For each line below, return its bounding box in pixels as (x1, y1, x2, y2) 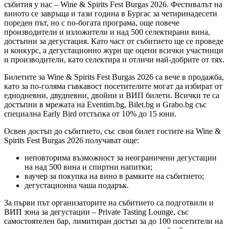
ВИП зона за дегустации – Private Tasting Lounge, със (4, 208, 189, 217)
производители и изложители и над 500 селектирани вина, (4, 28, 210, 37)
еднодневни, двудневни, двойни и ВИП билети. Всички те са (4, 91, 219, 100)
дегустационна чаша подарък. (25, 181, 129, 190)
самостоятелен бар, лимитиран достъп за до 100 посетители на (4, 217, 223, 226)
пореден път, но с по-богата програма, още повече (4, 18, 179, 28)
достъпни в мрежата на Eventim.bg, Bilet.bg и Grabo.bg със (4, 100, 207, 109)
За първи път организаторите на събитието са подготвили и (4, 198, 214, 208)
